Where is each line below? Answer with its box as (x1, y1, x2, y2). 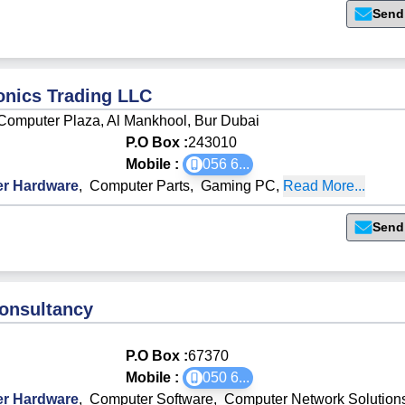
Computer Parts (89, 177, 191, 193)
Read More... (283, 177, 366, 193)
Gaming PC (201, 177, 277, 193)
